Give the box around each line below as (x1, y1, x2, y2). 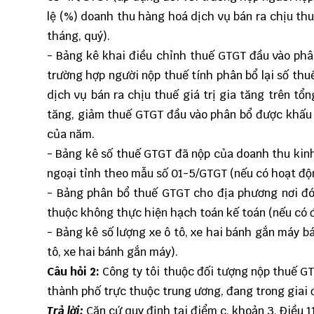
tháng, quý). (47, 29, 110, 44)
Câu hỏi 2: (47, 264, 100, 280)
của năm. (47, 127, 95, 142)
